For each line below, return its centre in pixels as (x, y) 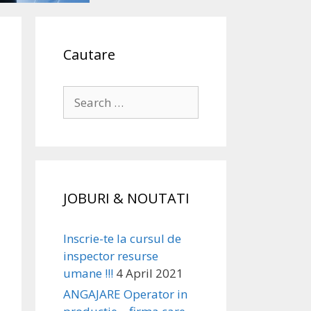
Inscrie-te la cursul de (122, 238)
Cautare (89, 54)
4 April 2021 (150, 273)
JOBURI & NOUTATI (126, 198)
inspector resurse (111, 256)
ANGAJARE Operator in (125, 294)
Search (81, 94)
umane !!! (88, 273)
